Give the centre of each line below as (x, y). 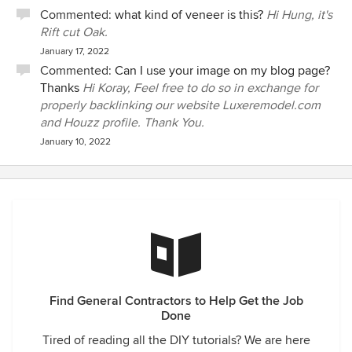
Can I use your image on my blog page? (222, 71)
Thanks (60, 88)
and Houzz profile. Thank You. (122, 123)
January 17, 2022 (75, 51)
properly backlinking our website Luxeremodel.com (180, 105)
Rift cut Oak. (74, 32)
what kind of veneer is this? (189, 15)
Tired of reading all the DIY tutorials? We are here (176, 340)
